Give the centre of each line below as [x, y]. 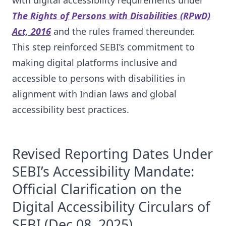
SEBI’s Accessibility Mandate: [103, 171]
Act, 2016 [32, 31]
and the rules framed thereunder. [123, 31]
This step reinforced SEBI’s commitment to [103, 47]
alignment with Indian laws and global [94, 94]
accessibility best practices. [71, 109]
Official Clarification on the [97, 189]
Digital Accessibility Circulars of [111, 207]
